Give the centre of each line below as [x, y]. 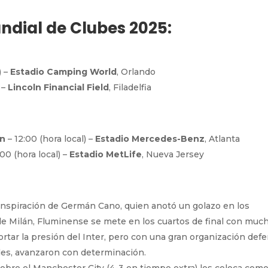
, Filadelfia [130, 87]
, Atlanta [223, 138]
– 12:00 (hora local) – [51, 138]
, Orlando [136, 71]
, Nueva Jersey [173, 154]
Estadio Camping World [64, 71]
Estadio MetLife [106, 154]
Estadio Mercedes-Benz [150, 138]
